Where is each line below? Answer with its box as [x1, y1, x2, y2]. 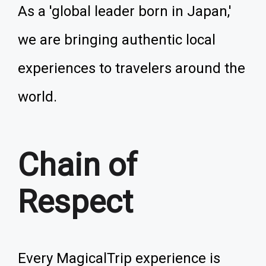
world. [18, 88, 57, 105]
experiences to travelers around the [18, 60, 245, 77]
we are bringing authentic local [18, 31, 216, 48]
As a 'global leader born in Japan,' [18, 3, 232, 20]
